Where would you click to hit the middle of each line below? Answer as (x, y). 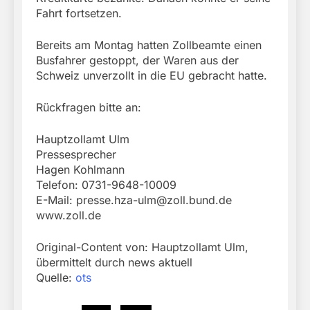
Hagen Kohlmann (80, 170)
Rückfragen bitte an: (89, 108)
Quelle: (56, 278)
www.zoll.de (69, 216)
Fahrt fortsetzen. (79, 13)
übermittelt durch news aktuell (114, 263)
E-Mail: (56, 200)
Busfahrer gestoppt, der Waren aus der (137, 61)
